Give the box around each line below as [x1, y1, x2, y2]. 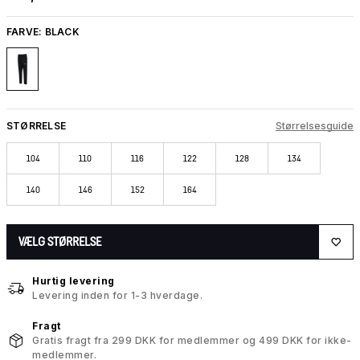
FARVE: [6, 25, 45, 38]
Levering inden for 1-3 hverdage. [32, 289, 202, 302]
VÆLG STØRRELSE [18, 235, 101, 249]
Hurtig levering [32, 275, 115, 288]
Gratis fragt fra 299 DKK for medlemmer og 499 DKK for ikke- [32, 334, 352, 347]
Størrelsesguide [276, 119, 354, 132]
